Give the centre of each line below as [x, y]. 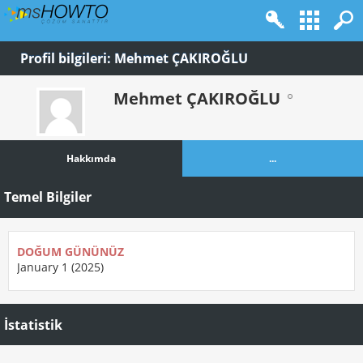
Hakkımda [91, 159]
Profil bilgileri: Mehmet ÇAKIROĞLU [134, 58]
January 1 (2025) [60, 267]
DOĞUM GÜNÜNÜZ [70, 251]
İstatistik [33, 325]
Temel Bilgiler [48, 197]
